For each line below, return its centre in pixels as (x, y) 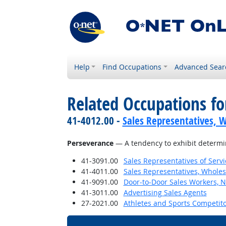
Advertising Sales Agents (165, 192)
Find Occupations (132, 67)
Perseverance (90, 143)
